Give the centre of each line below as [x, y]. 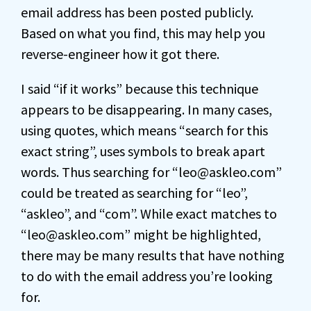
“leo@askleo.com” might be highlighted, [141, 234]
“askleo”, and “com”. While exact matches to [149, 213]
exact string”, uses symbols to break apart [143, 151]
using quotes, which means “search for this [144, 130]
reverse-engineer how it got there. [120, 54]
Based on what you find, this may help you [143, 33]
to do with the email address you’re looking [147, 276]
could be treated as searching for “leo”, [134, 193]
